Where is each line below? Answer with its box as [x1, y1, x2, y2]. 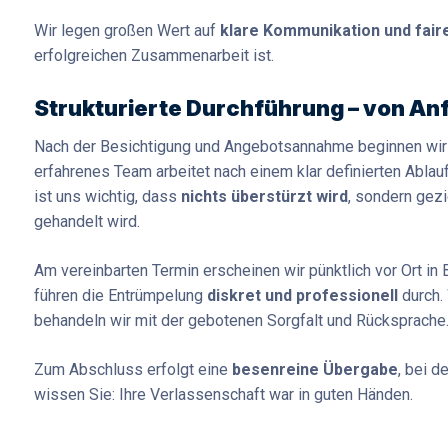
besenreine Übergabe [232, 360, 398, 380]
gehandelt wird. [34, 212, 140, 232]
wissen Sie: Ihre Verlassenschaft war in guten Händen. [34, 385, 413, 405]
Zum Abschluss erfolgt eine [34, 360, 232, 380]
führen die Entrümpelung [34, 286, 207, 306]
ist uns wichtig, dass [34, 187, 181, 207]
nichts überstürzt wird [181, 187, 348, 207]
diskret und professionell [207, 286, 398, 306]
